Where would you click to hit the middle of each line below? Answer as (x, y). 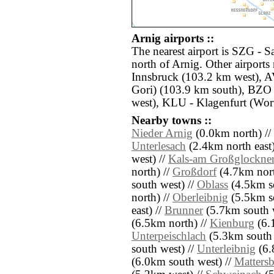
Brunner (184, 211)
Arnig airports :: (173, 39)
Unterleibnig (226, 249)
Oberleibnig (200, 198)
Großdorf (194, 172)
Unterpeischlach (169, 236)
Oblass (213, 185)
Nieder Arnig (162, 134)
